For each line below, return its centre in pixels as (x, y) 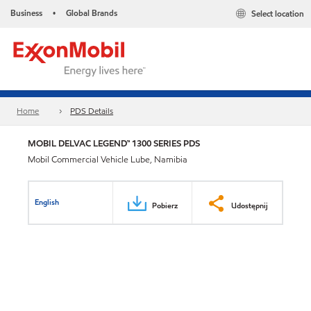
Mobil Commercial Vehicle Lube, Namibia (108, 160)
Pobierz (165, 205)
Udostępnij (250, 205)
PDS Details (92, 111)
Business (26, 13)
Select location (278, 14)
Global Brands (92, 13)
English (47, 202)
